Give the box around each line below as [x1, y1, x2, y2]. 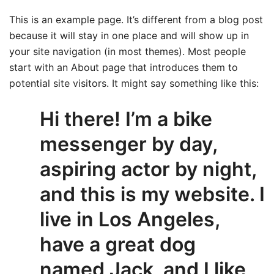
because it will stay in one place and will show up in [9, 29, 249, 42]
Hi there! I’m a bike [40, 106, 212, 131]
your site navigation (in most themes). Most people [9, 45, 246, 57]
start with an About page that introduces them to [9, 61, 238, 73]
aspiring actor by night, [40, 157, 256, 181]
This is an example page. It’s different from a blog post [9, 13, 263, 26]
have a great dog [40, 232, 196, 256]
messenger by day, [40, 131, 217, 156]
